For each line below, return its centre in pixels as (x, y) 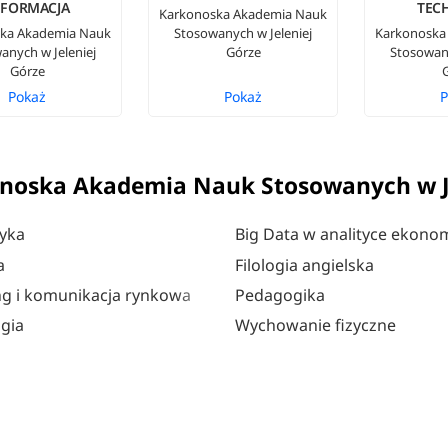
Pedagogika (279, 294)
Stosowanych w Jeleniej (243, 33)
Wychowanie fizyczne (315, 324)
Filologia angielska (304, 264)
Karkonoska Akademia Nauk (243, 14)
